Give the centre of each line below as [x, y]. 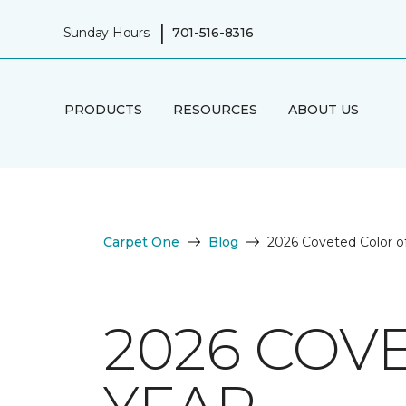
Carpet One [141, 242]
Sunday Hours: [107, 32]
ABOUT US [323, 109]
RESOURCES [215, 109]
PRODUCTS [103, 109]
